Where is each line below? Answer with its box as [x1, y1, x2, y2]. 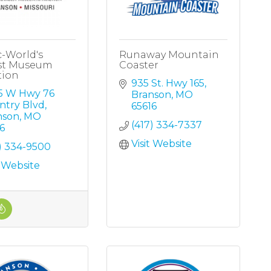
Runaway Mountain [119, 49, 220, 61]
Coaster [119, 59, 159, 71]
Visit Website [131, 138, 192, 150]
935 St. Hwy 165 [131, 77, 205, 90]
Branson [131, 89, 172, 101]
